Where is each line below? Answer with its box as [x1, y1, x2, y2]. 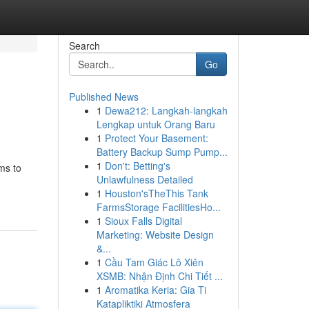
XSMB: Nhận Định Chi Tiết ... [96, 269, 223, 283]
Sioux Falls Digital [104, 214, 182, 228]
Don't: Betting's [104, 159, 170, 172]
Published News [68, 90, 139, 103]
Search [68, 39, 100, 52]
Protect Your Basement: [104, 131, 208, 145]
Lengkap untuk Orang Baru [96, 117, 215, 131]
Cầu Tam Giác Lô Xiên [104, 255, 203, 269]
